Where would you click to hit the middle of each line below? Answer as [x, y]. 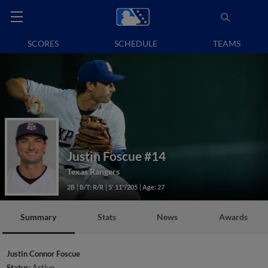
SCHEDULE [136, 43]
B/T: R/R [92, 188]
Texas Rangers [93, 172]
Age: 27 [153, 188]
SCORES [43, 43]
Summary [39, 217]
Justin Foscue [104, 156]
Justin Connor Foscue [44, 254]
